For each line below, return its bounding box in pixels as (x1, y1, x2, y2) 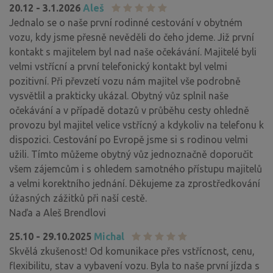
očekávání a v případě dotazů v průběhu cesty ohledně (9, 104, 249, 116)
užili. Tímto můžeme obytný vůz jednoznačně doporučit (9, 148, 253, 160)
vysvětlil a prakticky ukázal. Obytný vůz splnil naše (9, 90, 229, 101)
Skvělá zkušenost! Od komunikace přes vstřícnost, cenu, (9, 245, 255, 257)
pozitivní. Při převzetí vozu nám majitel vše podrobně (9, 75, 241, 87)
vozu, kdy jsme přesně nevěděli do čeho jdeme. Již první (9, 31, 254, 43)
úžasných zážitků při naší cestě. (9, 192, 147, 204)
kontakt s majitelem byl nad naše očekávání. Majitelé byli (9, 46, 257, 57)
